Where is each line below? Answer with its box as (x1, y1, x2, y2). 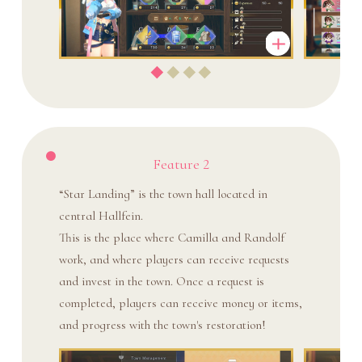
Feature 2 (152, 155, 209, 174)
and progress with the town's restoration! (58, 318, 266, 333)
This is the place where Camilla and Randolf (58, 230, 284, 246)
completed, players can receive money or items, (58, 296, 302, 311)
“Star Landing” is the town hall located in (58, 187, 267, 202)
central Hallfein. (58, 208, 143, 224)
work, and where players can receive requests (58, 252, 289, 267)
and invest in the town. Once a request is (58, 274, 264, 289)
